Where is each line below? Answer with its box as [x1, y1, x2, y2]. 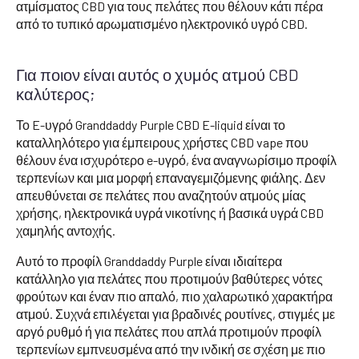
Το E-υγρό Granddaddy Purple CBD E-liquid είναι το [16, 116, 285, 132]
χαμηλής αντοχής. [16, 222, 115, 238]
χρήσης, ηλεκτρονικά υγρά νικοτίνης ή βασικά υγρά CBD [16, 204, 324, 220]
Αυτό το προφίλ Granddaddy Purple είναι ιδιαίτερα [16, 252, 282, 268]
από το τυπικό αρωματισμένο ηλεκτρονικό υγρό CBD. [16, 15, 308, 31]
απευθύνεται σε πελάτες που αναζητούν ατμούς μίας [16, 187, 306, 203]
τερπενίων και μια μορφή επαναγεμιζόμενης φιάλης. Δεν [16, 169, 325, 185]
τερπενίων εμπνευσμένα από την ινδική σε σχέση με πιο [16, 341, 325, 357]
